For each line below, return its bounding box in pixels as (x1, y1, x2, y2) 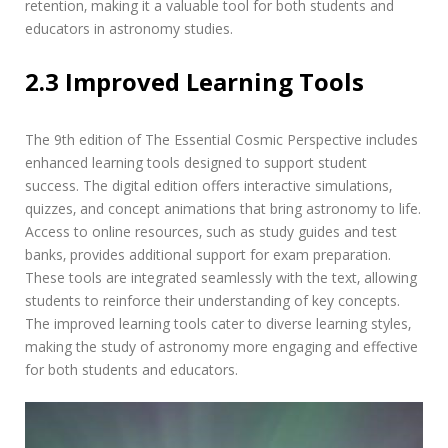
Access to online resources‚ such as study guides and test (25, 221, 397, 241)
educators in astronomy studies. (25, 18, 233, 38)
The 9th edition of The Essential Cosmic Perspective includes (25, 129, 418, 149)
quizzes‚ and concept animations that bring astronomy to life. (25, 198, 421, 218)
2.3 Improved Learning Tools (25, 64, 364, 98)
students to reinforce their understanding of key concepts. (25, 290, 400, 310)
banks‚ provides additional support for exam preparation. (25, 244, 391, 264)
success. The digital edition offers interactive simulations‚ (25, 175, 392, 195)
